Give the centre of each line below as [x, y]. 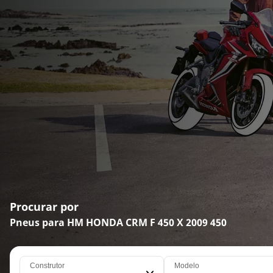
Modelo [186, 266]
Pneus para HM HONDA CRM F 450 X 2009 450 [118, 223]
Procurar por [44, 207]
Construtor [47, 266]
